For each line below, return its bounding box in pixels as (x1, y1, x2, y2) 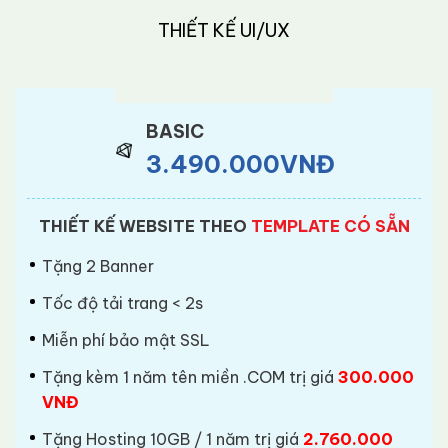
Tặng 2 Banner (42, 255, 154, 276)
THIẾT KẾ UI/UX (158, 18, 290, 42)
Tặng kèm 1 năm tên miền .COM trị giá (42, 366, 338, 387)
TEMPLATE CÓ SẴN (250, 215, 410, 236)
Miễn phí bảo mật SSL (42, 329, 210, 350)
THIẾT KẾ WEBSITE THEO (38, 215, 251, 236)
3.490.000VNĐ (146, 148, 335, 179)
